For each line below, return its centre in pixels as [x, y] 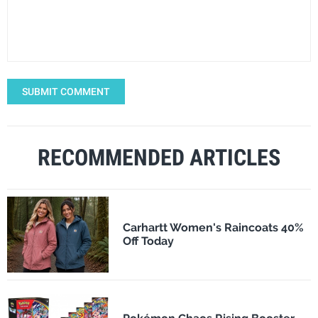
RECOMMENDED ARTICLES [159, 157]
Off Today [148, 241]
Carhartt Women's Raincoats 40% [213, 228]
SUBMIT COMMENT [66, 91]
